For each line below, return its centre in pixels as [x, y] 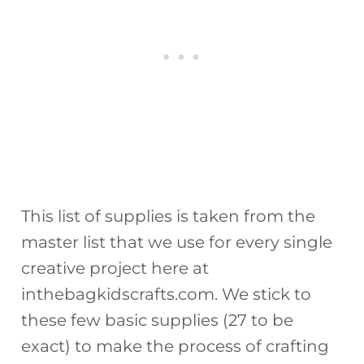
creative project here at [115, 268]
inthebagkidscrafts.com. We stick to [167, 294]
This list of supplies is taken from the [169, 216]
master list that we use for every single [177, 242]
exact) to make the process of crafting [175, 346]
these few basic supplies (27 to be [158, 320]
